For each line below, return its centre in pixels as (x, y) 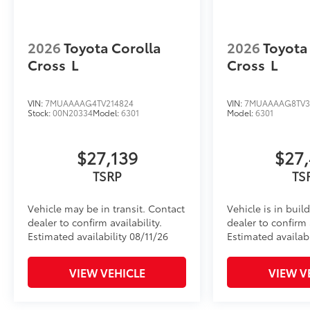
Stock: (40, 113)
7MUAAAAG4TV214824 (89, 103)
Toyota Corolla (112, 47)
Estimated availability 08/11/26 (98, 236)
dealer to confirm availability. (95, 222)
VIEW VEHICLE (107, 273)
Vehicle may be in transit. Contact (106, 209)
